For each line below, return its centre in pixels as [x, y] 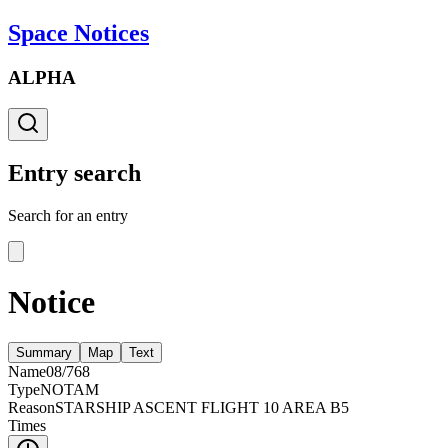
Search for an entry [68, 216]
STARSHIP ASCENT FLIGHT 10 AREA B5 [202, 408]
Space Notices [78, 32]
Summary [44, 353]
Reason [31, 408]
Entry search [74, 173]
